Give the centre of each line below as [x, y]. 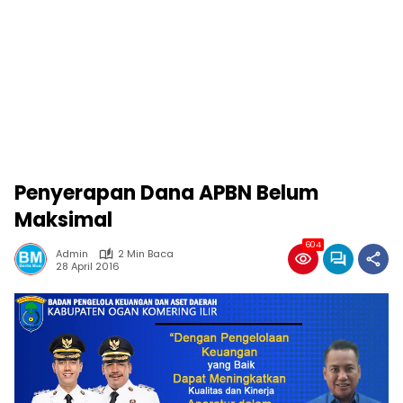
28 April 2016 [88, 266]
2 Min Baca [146, 254]
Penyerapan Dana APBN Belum [166, 193]
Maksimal [63, 220]
